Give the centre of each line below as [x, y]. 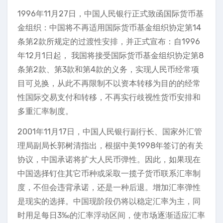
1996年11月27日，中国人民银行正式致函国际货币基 [111, 14]
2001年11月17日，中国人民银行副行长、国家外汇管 [110, 132]
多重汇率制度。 [45, 111]
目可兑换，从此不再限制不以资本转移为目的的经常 [109, 83]
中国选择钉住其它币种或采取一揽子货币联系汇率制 [109, 173]
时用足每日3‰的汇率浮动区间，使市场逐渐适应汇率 [111, 215]
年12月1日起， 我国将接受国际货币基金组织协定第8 [111, 56]
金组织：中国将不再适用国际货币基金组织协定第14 [109, 28]
